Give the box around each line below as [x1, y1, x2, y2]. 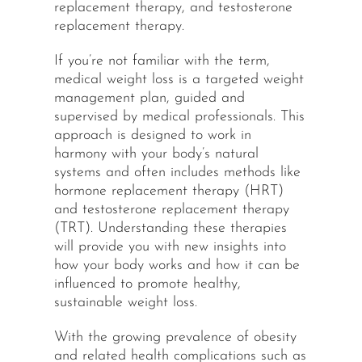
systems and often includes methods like [53, 165, 301, 181]
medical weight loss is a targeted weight [53, 72, 304, 88]
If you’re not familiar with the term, [53, 53, 270, 69]
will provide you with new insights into [53, 239, 286, 255]
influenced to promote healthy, [53, 276, 241, 293]
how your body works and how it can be [53, 258, 300, 274]
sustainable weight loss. [53, 295, 197, 311]
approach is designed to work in [53, 128, 251, 144]
